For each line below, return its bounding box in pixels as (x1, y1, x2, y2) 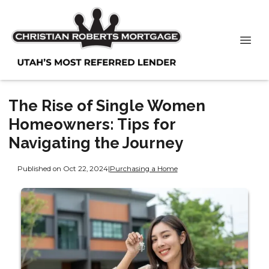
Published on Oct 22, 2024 (17, 164, 108, 173)
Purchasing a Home (109, 164, 178, 173)
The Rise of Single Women (8, 97, 205, 115)
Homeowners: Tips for (8, 115, 175, 133)
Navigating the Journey (8, 134, 183, 152)
